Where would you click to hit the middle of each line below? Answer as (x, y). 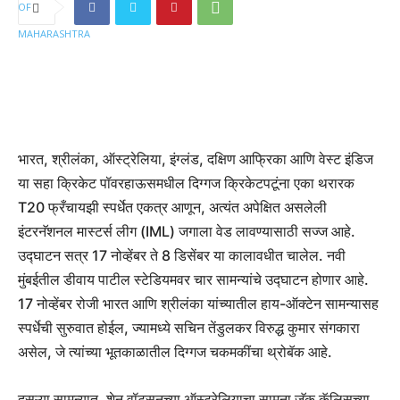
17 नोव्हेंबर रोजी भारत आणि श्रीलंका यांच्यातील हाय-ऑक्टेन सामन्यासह (198, 304)
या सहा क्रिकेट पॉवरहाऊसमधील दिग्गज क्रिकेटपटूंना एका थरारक (186, 183)
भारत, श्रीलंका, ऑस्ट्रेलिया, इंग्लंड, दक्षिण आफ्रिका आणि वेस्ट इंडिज (196, 159)
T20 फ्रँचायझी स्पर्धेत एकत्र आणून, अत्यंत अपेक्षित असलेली (172, 208)
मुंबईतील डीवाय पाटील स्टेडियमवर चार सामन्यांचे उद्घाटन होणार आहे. (193, 280)
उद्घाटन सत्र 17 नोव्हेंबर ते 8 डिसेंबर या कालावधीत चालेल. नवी (182, 256)
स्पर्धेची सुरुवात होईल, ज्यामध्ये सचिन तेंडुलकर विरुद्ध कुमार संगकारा (189, 328)
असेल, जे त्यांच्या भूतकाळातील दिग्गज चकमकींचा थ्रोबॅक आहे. (175, 352)
